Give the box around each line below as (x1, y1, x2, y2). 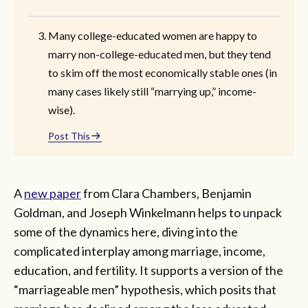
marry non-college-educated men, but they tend (48, 47, 271, 60)
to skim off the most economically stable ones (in (48, 65, 277, 79)
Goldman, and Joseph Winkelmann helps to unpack (14, 204, 282, 220)
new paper (24, 185, 81, 201)
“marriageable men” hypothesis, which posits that (14, 281, 276, 297)
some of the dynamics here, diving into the (14, 223, 238, 239)
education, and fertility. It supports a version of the (14, 262, 283, 278)
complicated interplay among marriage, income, (14, 243, 265, 258)
